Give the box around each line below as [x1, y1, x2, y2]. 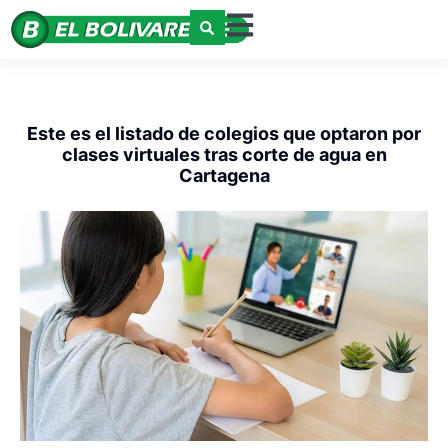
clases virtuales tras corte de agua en [61, 144, 387, 166]
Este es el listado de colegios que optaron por [27, 123, 421, 145]
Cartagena [178, 165, 270, 187]
